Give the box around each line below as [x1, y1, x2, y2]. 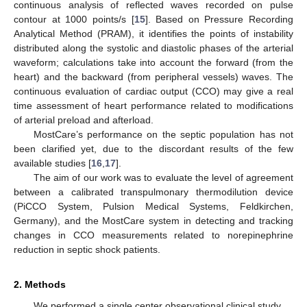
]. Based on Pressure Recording [145, 13, 293, 25]
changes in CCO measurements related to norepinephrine [14, 229, 293, 241]
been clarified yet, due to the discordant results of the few [14, 143, 293, 154]
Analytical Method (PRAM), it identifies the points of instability [14, 27, 293, 39]
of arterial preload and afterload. [14, 114, 153, 125]
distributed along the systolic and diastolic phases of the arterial [14, 42, 293, 53]
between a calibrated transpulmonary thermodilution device [14, 186, 293, 197]
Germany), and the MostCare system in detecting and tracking [14, 214, 293, 226]
